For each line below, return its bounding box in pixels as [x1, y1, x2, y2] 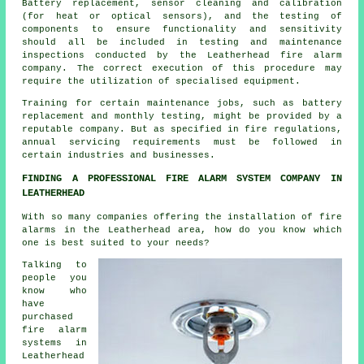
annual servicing [22, 137, 120, 148]
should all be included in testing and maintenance [22, 37, 342, 48]
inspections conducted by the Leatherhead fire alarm [22, 50, 342, 61]
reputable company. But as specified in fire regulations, [22, 124, 342, 135]
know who [22, 286, 87, 297]
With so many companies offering [22, 212, 206, 223]
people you [22, 273, 87, 284]
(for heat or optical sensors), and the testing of [22, 11, 342, 22]
